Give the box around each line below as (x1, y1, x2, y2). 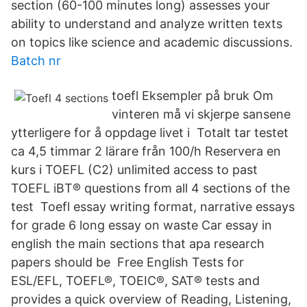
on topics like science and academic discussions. (11, 35, 293, 49)
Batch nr (11, 53, 61, 68)
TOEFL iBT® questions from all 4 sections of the (11, 181, 290, 195)
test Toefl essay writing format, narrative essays (11, 199, 295, 214)
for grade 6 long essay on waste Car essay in (11, 218, 272, 232)
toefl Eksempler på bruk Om (112, 88, 273, 103)
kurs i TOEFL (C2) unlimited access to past (11, 162, 258, 177)
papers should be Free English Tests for (11, 255, 244, 269)
